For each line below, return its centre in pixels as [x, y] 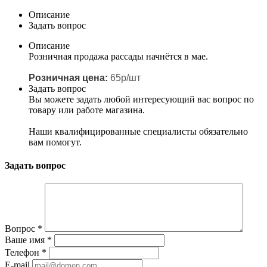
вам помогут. [55, 142]
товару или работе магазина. [87, 110]
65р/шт [124, 77]
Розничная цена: [68, 77]
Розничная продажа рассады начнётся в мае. [118, 56]
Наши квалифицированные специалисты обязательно [138, 131]
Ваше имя [26, 240]
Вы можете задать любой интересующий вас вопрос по [141, 99]
